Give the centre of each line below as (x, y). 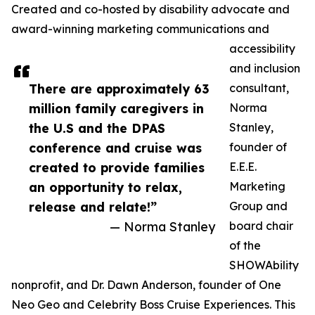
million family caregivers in (116, 109)
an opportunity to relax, (105, 187)
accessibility (262, 49)
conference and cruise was (115, 148)
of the (245, 246)
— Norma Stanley (162, 227)
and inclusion (265, 69)
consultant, (259, 88)
